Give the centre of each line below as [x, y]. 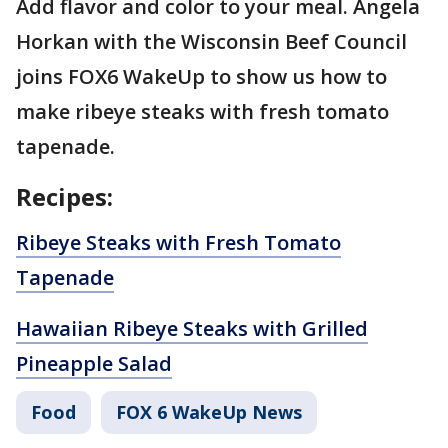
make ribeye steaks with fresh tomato [202, 111]
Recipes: [64, 196]
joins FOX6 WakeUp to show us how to [201, 76]
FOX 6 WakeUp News [209, 412]
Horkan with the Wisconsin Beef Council [211, 41]
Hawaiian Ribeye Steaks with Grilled [192, 328]
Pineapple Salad [94, 363]
